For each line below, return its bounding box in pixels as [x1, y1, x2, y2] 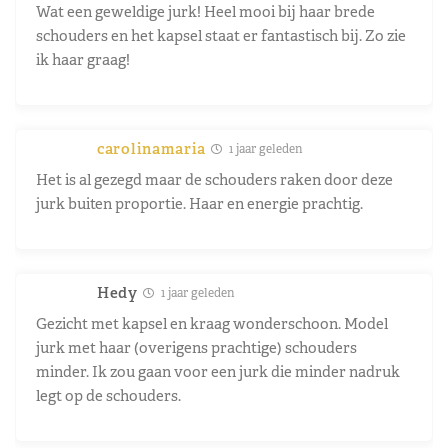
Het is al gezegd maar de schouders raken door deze [36, 169, 393, 189]
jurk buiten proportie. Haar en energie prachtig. [36, 193, 363, 213]
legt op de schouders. [36, 385, 181, 405]
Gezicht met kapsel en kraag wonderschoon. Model [36, 313, 388, 333]
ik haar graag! [36, 49, 130, 69]
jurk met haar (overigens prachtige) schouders [36, 337, 357, 357]
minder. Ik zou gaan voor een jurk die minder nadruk [36, 361, 400, 381]
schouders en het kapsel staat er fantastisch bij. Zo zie [36, 25, 406, 45]
